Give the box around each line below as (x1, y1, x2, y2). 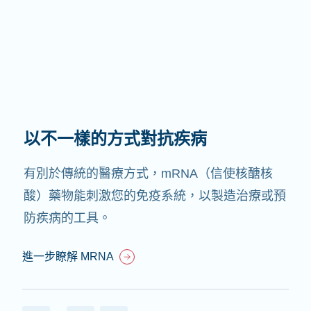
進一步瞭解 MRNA (22, 251, 114, 263)
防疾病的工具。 (24, 211, 111, 226)
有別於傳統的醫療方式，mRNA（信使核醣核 (24, 167, 273, 181)
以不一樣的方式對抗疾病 (24, 129, 207, 149)
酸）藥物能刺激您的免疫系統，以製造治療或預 (24, 189, 286, 203)
